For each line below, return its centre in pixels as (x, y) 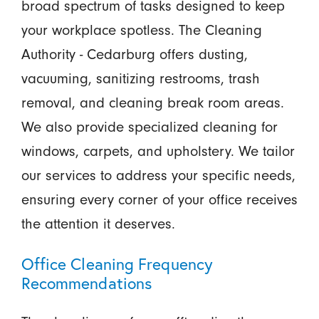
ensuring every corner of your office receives (159, 199)
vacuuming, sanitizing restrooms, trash (140, 78)
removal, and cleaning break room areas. (152, 103)
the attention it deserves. (98, 224)
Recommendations (87, 283)
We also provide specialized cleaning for (149, 127)
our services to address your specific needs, (158, 175)
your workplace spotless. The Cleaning (141, 30)
